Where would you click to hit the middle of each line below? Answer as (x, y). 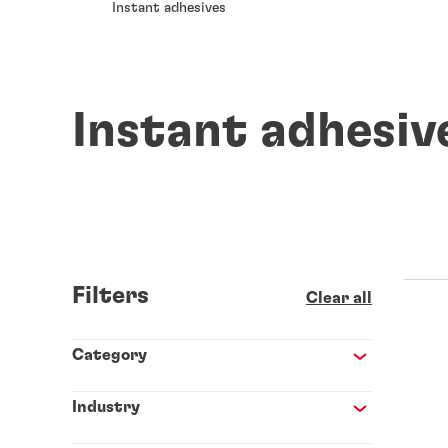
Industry (105, 407)
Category (109, 355)
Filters (110, 296)
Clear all (338, 298)
